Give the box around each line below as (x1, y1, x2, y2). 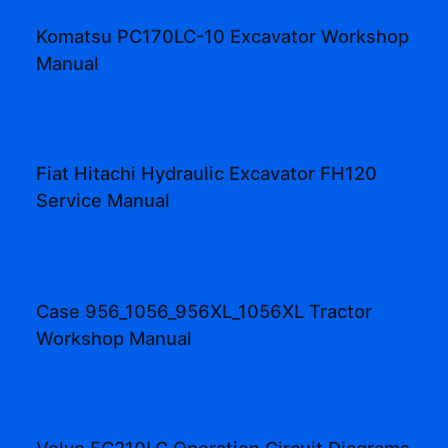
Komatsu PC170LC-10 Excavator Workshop (36, 24, 410, 47)
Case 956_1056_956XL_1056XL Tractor (36, 299, 373, 322)
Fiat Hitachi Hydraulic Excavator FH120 (36, 162, 378, 185)
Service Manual (36, 189, 171, 212)
